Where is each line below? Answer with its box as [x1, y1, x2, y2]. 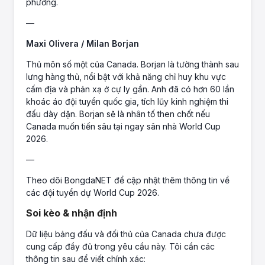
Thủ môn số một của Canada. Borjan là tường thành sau [26, 59, 239, 70]
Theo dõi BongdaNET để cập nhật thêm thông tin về [26, 175, 230, 186]
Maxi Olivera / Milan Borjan [26, 38, 139, 49]
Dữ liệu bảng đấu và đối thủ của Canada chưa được [26, 229, 226, 240]
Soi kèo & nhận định [26, 207, 117, 219]
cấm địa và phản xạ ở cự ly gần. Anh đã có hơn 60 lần [26, 84, 234, 95]
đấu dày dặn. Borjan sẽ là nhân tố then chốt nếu [26, 109, 210, 119]
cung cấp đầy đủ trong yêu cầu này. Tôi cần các [26, 241, 215, 252]
